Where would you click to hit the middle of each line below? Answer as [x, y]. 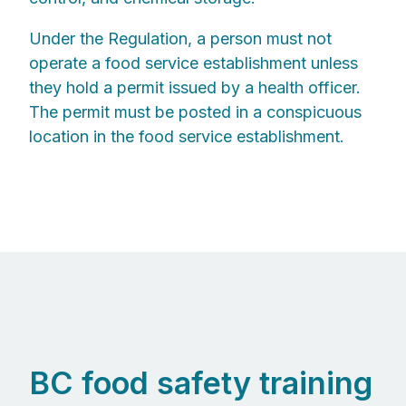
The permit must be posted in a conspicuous [195, 111]
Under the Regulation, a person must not [180, 38]
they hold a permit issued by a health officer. [195, 87]
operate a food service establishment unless [193, 63]
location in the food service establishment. [187, 136]
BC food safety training [201, 383]
